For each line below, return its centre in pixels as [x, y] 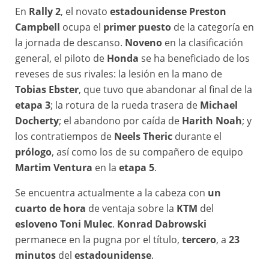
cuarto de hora [50, 208]
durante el [197, 136]
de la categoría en [213, 27]
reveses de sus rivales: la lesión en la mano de [119, 74]
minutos [35, 255]
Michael [219, 105]
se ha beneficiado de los [194, 58]
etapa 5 [137, 167]
